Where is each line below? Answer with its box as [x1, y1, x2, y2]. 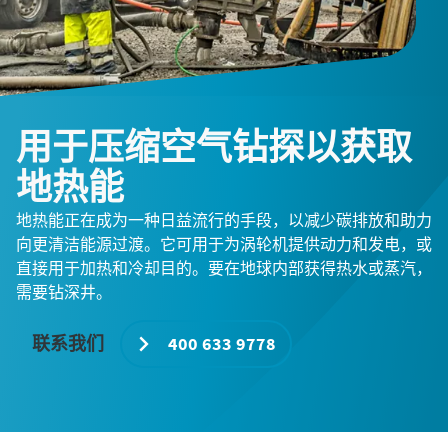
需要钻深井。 [16, 282, 112, 302]
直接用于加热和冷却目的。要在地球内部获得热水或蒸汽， [16, 258, 432, 278]
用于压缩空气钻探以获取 [16, 125, 412, 170]
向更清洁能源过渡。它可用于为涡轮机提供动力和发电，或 [16, 234, 432, 254]
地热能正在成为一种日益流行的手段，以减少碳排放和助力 [16, 210, 432, 230]
